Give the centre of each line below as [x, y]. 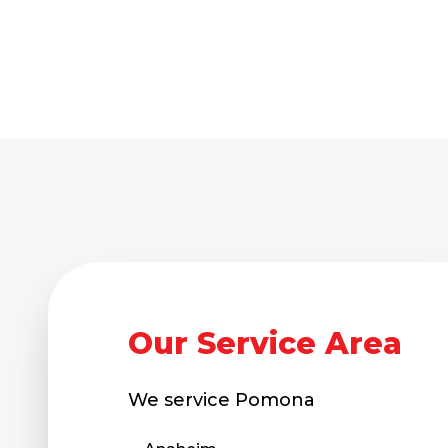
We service [181, 400]
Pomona [275, 400]
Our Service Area [265, 343]
